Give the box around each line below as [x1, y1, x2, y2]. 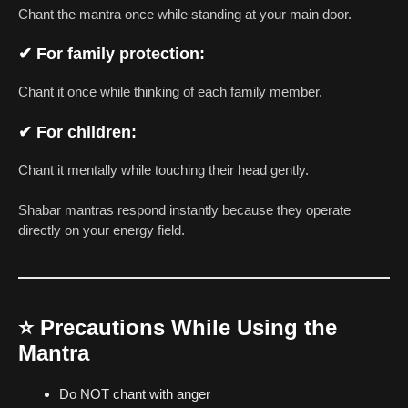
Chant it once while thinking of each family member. [18, 84, 322, 100]
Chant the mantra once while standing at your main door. [18, 5, 352, 22]
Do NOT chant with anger [59, 386, 210, 403]
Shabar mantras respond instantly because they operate [18, 202, 351, 219]
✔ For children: [18, 122, 137, 141]
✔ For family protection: [18, 45, 205, 64]
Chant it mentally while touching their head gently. [18, 161, 309, 178]
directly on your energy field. [18, 222, 185, 239]
